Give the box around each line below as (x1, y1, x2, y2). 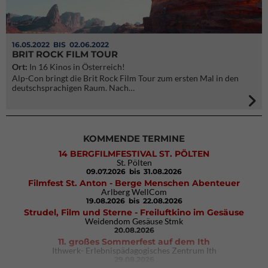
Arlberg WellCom (101, 187, 167, 197)
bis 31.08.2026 (127, 167, 182, 176)
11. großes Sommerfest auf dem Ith (58, 236, 210, 247)
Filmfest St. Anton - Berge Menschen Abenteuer (28, 178, 240, 188)
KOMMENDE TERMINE (83, 133, 185, 144)
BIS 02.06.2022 (51, 40, 109, 49)
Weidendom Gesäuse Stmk (85, 216, 183, 226)
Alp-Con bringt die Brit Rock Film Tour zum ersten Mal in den (12, 73, 239, 83)
